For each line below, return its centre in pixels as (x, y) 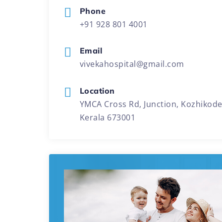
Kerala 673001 (108, 117)
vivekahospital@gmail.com (132, 64)
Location (97, 90)
